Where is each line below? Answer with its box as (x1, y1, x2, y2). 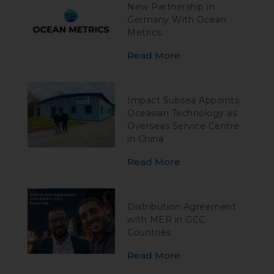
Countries (127, 226, 171, 238)
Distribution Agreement (127, 201, 237, 212)
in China (127, 133, 164, 144)
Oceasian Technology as (127, 107, 237, 119)
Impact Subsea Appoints (127, 94, 240, 106)
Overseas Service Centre (127, 120, 240, 131)
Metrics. (127, 26, 164, 38)
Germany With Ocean (127, 13, 227, 25)
